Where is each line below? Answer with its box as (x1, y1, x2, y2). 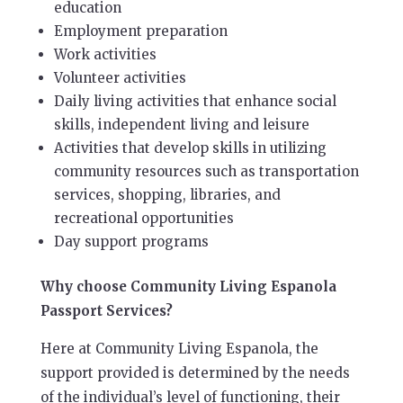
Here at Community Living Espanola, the (40, 340, 318, 357)
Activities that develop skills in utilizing (53, 139, 327, 157)
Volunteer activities (53, 69, 186, 86)
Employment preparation (53, 22, 228, 40)
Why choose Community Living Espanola (40, 278, 336, 295)
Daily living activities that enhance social (53, 93, 336, 110)
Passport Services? (40, 302, 173, 319)
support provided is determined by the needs (40, 364, 350, 381)
